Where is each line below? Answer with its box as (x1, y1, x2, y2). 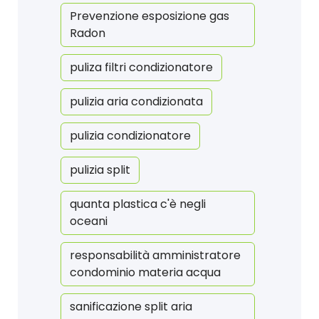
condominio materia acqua (70, 264, 221, 281)
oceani (70, 213, 108, 230)
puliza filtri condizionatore (70, 59, 213, 76)
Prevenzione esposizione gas (70, 8, 229, 25)
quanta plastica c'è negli (70, 196, 206, 213)
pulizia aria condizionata (70, 93, 203, 110)
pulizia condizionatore (70, 127, 191, 145)
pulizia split (70, 162, 130, 179)
